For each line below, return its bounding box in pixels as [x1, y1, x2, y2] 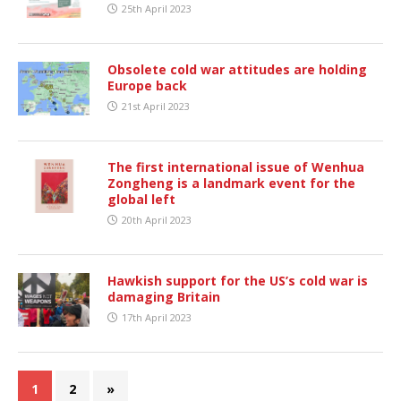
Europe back [107, 76, 187, 94]
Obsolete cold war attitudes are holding [107, 60, 367, 78]
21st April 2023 [122, 98, 190, 113]
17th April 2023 [122, 310, 192, 324]
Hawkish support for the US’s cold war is [107, 271, 368, 289]
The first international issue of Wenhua [107, 158, 364, 175]
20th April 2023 [122, 212, 192, 226]
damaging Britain [107, 287, 224, 305]
